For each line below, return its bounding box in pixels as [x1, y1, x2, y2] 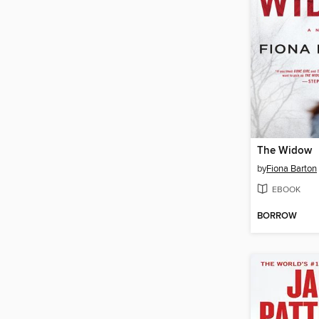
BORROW [257, 209, 297, 222]
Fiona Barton [266, 163, 317, 175]
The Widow [257, 145, 312, 158]
